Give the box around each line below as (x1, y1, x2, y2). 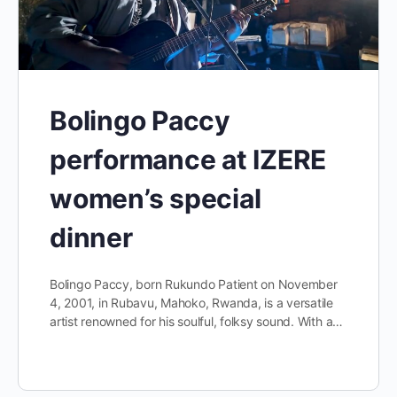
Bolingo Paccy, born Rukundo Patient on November (50, 276, 338, 292)
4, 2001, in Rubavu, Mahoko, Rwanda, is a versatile (50, 294, 334, 310)
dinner (50, 221, 133, 253)
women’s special (50, 182, 261, 214)
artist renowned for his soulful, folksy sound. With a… (50, 313, 344, 329)
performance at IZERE (50, 143, 327, 175)
